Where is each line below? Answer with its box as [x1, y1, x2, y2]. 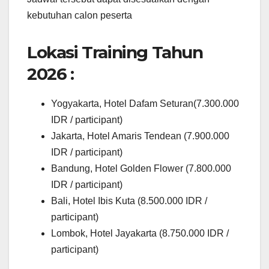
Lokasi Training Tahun [27, 41, 203, 62]
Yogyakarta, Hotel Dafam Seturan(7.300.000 [51, 98, 239, 109]
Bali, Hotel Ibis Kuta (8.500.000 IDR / [51, 195, 207, 206]
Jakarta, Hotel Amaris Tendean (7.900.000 [51, 130, 229, 141]
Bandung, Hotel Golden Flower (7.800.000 [51, 163, 231, 174]
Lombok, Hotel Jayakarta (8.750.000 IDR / [51, 228, 229, 238]
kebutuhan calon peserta [27, 10, 132, 20]
